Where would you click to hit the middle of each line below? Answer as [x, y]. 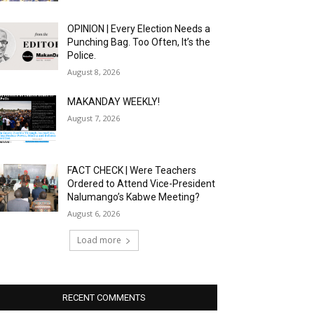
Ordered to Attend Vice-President [142, 184]
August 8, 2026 [94, 72]
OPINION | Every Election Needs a [139, 29]
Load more [99, 240]
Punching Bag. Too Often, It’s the [139, 42]
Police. [82, 56]
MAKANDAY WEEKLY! [114, 102]
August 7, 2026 [94, 118]
